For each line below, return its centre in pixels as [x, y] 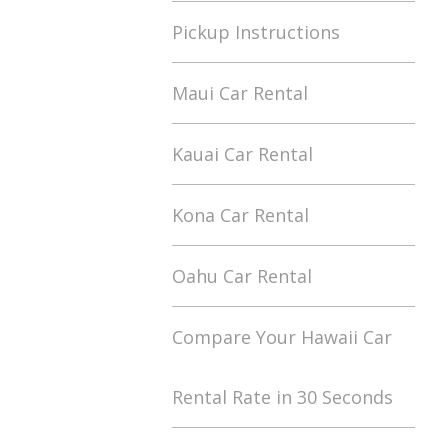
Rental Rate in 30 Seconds [282, 397]
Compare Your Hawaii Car [282, 337]
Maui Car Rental [240, 93]
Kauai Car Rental [242, 154]
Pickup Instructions [256, 32]
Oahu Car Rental [242, 276]
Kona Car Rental [240, 215]
